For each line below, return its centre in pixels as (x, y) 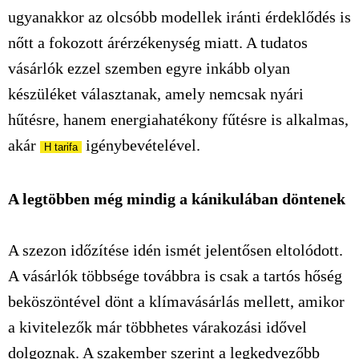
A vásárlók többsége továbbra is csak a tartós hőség (175, 276)
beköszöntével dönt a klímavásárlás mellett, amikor (176, 301)
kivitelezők (56, 327)
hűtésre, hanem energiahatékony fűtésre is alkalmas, (178, 119)
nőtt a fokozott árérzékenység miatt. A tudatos (158, 42)
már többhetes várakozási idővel (200, 327)
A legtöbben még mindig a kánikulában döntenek (177, 199)
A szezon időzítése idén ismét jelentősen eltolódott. (175, 250)
